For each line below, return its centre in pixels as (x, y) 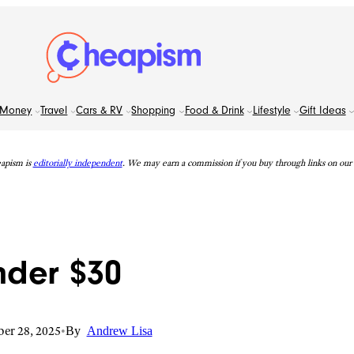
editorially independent (77, 162)
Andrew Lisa (119, 330)
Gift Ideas (322, 110)
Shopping (154, 110)
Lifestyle (271, 110)
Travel (54, 110)
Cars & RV (100, 110)
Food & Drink (214, 110)
